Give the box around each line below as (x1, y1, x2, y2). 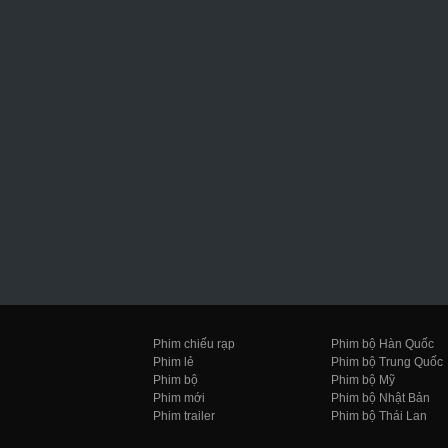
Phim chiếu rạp (153, 336, 235, 351)
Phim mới (153, 390, 205, 405)
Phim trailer (153, 408, 215, 423)
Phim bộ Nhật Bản (331, 390, 430, 405)
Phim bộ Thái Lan (331, 408, 427, 423)
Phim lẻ (153, 354, 194, 369)
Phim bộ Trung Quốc (331, 354, 443, 369)
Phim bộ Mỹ (331, 372, 395, 387)
